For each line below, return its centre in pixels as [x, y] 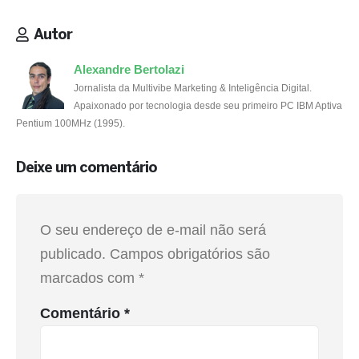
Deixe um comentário [87, 168]
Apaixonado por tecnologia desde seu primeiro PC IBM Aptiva [208, 106]
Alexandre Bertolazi [129, 70]
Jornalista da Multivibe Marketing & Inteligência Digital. [193, 88]
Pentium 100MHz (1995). [71, 123]
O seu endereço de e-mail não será [153, 230]
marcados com [89, 278]
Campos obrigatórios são [190, 254]
